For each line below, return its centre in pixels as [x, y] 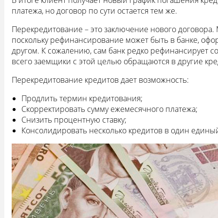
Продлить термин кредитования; [82, 99]
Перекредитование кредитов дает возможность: [100, 80]
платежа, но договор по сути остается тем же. [94, 11]
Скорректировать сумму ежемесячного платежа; [109, 109]
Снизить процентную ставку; [74, 120]
